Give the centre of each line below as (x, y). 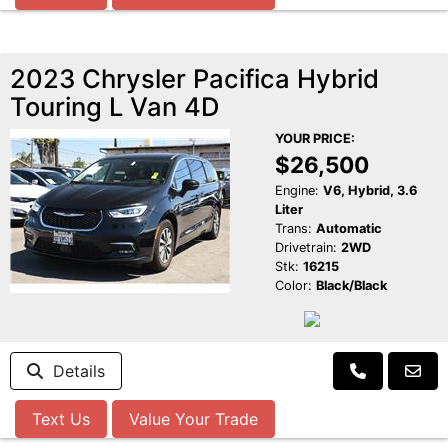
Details (74, 371)
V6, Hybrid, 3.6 (369, 191)
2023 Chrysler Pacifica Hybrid (194, 79)
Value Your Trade (193, 419)
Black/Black (351, 286)
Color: (293, 286)
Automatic (348, 229)
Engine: (296, 191)
